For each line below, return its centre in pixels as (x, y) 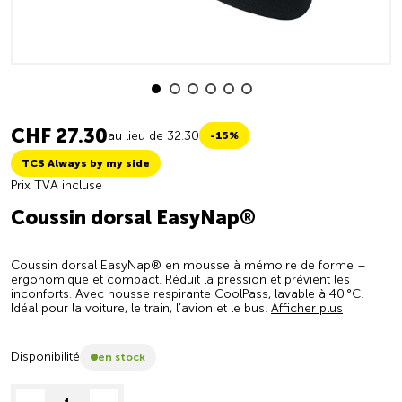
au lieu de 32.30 (153, 135)
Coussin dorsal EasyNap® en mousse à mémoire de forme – (188, 265)
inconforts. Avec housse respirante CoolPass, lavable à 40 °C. (187, 293)
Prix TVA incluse (57, 185)
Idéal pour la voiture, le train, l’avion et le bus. (141, 308)
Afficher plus (307, 308)
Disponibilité (45, 356)
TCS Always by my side (86, 163)
